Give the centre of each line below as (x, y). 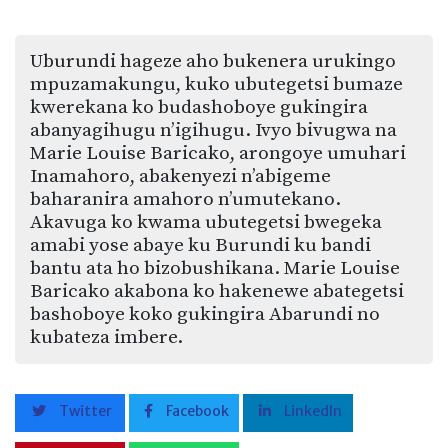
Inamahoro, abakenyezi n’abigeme (180, 176)
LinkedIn (311, 411)
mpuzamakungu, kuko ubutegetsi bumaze (216, 84)
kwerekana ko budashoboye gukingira (199, 107)
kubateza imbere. (106, 337)
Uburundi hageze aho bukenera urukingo (213, 61)
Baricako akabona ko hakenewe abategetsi (217, 291)
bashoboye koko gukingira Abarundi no (205, 314)
